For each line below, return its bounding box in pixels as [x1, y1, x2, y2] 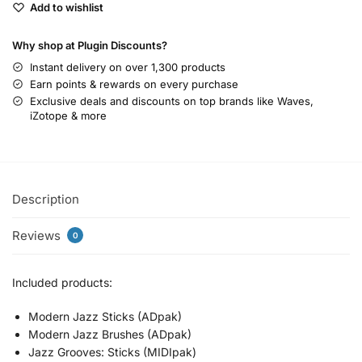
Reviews [12, 228, 64, 244]
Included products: [12, 276, 112, 290]
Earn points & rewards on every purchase [30, 77, 238, 90]
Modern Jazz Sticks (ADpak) [28, 309, 182, 323]
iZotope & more [30, 108, 107, 122]
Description [12, 191, 79, 207]
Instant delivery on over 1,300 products [30, 60, 225, 74]
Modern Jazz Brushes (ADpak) [28, 326, 192, 341]
